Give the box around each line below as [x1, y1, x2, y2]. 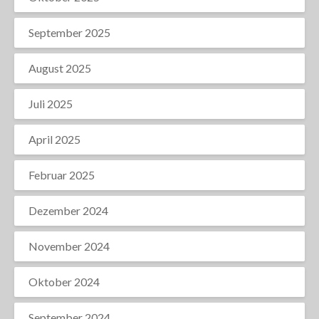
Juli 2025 [28, 97, 73, 111]
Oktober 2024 [28, 275, 100, 289]
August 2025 [28, 61, 91, 75]
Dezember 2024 [28, 204, 108, 218]
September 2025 [28, 26, 110, 40]
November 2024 [28, 239, 110, 253]
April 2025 [28, 132, 80, 147]
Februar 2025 [28, 168, 95, 182]
